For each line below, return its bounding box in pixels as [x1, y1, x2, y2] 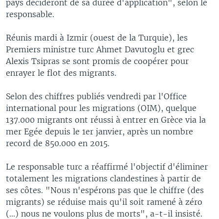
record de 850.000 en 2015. [6, 138, 109, 148]
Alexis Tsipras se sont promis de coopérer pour [6, 56, 189, 66]
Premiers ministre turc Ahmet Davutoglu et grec [6, 44, 194, 54]
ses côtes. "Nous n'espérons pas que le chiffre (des [6, 185, 204, 195]
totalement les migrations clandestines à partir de [6, 173, 201, 183]
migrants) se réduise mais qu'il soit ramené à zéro [6, 197, 202, 207]
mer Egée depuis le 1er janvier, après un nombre [6, 126, 193, 136]
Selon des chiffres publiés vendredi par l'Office [6, 91, 187, 101]
